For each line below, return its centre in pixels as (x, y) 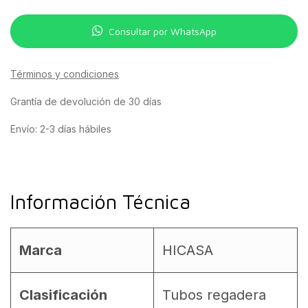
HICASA (188, 250)
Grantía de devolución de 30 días (86, 101)
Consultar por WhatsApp (162, 31)
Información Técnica (100, 201)
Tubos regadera (214, 295)
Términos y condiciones (65, 74)
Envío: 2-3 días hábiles (61, 129)
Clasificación (63, 295)
